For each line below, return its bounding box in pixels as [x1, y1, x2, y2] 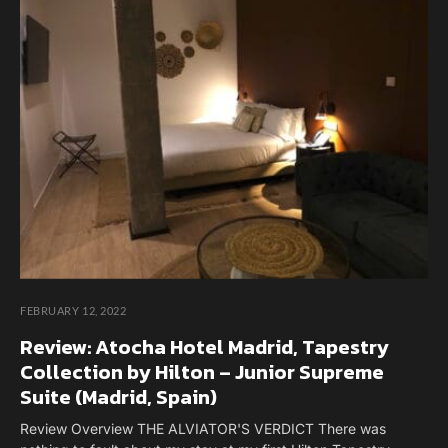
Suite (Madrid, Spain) [20, 381, 217, 412]
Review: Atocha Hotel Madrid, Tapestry [20, 331, 389, 362]
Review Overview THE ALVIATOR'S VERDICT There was [20, 419, 386, 437]
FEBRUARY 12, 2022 [20, 303, 127, 317]
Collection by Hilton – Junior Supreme [20, 356, 384, 387]
